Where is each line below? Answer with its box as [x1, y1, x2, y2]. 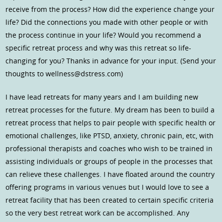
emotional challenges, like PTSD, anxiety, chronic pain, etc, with [5, 131, 214, 141]
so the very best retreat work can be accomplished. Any [5, 208, 190, 218]
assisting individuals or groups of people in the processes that [5, 157, 213, 166]
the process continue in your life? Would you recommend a [5, 30, 202, 40]
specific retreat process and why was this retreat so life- [5, 43, 192, 53]
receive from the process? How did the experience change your [5, 4, 215, 14]
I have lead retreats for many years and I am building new [5, 92, 199, 102]
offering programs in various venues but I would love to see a [5, 182, 210, 192]
